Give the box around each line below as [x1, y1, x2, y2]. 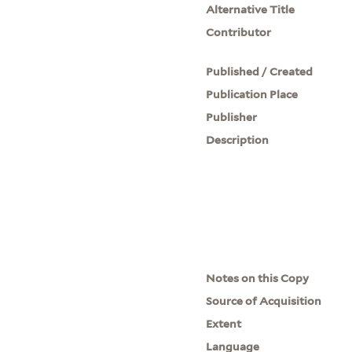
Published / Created [206, 64, 313, 78]
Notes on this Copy [206, 271, 310, 284]
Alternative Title [206, 2, 295, 16]
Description [206, 133, 269, 146]
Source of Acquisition [206, 294, 322, 307]
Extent [206, 317, 242, 330]
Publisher [206, 110, 258, 123]
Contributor [206, 25, 272, 38]
